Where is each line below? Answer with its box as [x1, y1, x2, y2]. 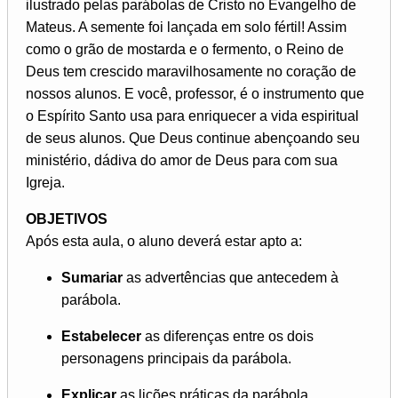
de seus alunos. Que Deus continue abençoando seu [26, 130, 360, 146]
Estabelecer [61, 328, 141, 344]
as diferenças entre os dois [141, 328, 314, 344]
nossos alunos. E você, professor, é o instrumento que [26, 85, 364, 101]
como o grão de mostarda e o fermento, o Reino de [26, 41, 344, 57]
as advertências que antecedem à [123, 269, 338, 285]
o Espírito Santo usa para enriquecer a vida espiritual [26, 107, 359, 123]
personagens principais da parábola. [61, 350, 291, 366]
